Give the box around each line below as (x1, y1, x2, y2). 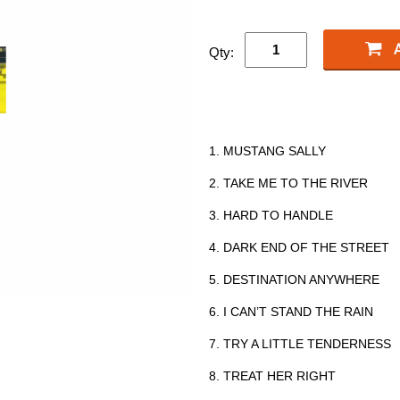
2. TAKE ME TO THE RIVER (209, 175, 368, 190)
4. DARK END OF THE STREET (209, 239, 389, 254)
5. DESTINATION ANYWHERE (209, 271, 379, 287)
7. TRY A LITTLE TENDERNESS (209, 336, 391, 351)
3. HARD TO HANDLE (209, 207, 333, 222)
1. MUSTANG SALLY (209, 143, 326, 158)
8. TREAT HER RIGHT (209, 368, 336, 383)
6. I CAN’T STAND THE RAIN (209, 304, 373, 319)
